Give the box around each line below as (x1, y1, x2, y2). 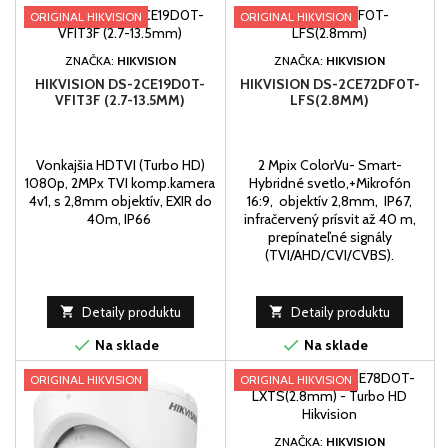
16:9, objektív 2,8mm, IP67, (247, 191, 413, 210)
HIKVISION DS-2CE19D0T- (35, 74, 206, 93)
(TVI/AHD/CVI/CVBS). (265, 245, 395, 264)
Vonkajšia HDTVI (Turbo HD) (35, 155, 205, 174)
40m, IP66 (86, 209, 154, 228)
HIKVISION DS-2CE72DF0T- (239, 74, 420, 93)
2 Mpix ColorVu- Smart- (257, 155, 402, 174)
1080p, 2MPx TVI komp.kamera (25, 173, 216, 192)
